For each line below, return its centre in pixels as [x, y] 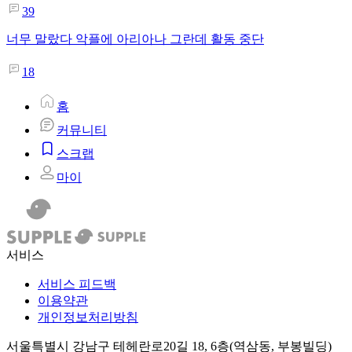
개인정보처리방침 [88, 317]
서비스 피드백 [77, 284]
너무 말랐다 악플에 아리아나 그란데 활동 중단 [135, 39]
